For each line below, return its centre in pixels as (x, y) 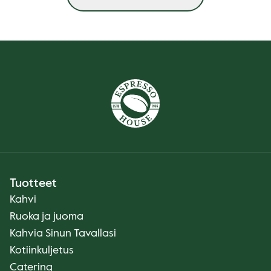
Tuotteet (33, 184)
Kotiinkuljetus (42, 250)
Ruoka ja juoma (47, 217)
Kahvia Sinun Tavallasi (63, 233)
